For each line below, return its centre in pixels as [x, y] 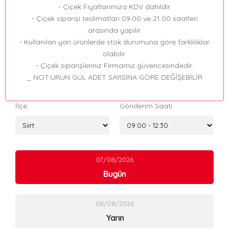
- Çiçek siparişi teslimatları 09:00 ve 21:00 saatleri [114, 19]
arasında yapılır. [114, 30]
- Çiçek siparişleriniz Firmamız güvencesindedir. [114, 66]
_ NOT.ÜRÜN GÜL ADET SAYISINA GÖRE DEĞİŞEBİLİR [114, 77]
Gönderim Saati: [147, 106]
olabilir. [114, 54]
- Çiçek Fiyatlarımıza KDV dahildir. [114, 7]
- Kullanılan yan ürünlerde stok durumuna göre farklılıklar [114, 42]
